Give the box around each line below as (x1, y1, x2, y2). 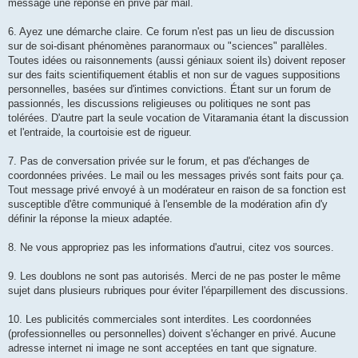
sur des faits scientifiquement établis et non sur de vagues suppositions (8, 69, 340, 82)
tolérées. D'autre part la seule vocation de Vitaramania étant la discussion (8, 112, 348, 125)
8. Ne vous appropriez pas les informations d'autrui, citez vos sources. (8, 241, 334, 254)
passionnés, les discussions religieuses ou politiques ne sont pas (8, 97, 311, 110)
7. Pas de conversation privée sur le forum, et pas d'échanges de (8, 155, 309, 168)
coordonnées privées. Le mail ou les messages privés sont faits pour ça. (8, 169, 344, 182)
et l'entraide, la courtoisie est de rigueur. (8, 126, 192, 139)
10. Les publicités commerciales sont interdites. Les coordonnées (8, 313, 312, 326)
